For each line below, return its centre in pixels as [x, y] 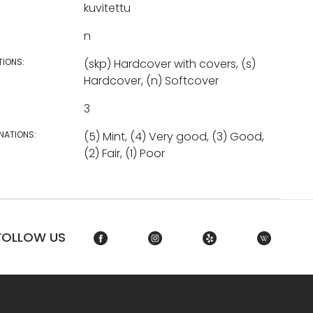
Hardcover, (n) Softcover [151, 81]
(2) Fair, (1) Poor [124, 153]
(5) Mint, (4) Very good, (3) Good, [174, 137]
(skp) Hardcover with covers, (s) [169, 64]
